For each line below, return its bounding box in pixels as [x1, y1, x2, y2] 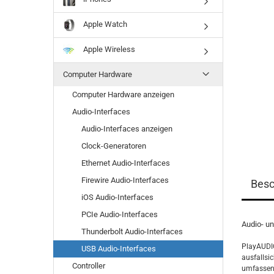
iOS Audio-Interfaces [81, 193, 154, 202]
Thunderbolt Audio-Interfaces [81, 227, 183, 236]
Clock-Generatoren [81, 141, 146, 150]
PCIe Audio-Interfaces [81, 210, 158, 219]
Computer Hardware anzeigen [72, 90, 174, 99]
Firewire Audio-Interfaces [81, 176, 169, 185]
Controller [72, 261, 105, 270]
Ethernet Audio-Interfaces [81, 158, 170, 168]
